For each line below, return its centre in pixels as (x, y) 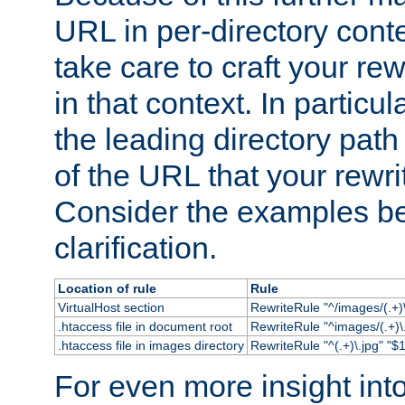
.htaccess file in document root (145, 326)
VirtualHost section (111, 307)
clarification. (136, 247)
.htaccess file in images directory (151, 345)
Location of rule (107, 288)
